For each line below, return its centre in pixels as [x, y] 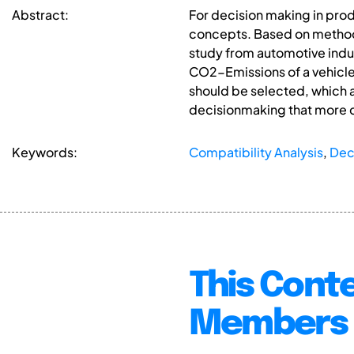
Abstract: [40, 15]
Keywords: [45, 153]
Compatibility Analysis [256, 153]
